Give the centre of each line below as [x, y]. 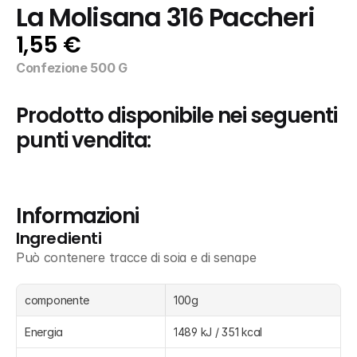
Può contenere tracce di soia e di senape [136, 257]
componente [57, 300]
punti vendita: [84, 140]
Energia [44, 332]
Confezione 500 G [72, 68]
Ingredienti [59, 238]
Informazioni [77, 216]
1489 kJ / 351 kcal [218, 332]
